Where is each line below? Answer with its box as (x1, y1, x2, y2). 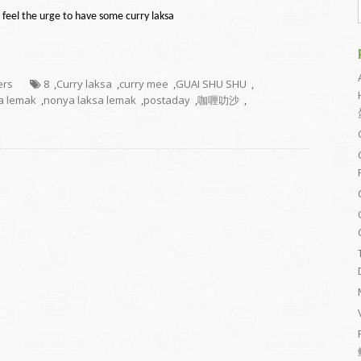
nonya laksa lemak (44, 93, 136, 107)
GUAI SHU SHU (176, 77, 247, 91)
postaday (143, 93, 190, 107)
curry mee (119, 77, 168, 91)
